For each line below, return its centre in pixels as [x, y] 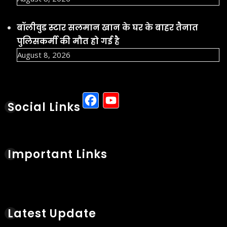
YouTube [154, 101]
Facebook [135, 101]
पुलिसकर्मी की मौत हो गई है [68, 42]
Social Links [44, 107]
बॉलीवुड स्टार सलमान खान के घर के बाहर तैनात [107, 28]
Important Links [58, 155]
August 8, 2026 [44, 55]
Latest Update [52, 214]
